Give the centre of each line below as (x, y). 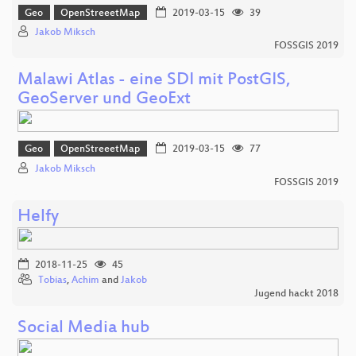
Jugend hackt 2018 (296, 294)
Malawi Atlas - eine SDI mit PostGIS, (154, 81)
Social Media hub (84, 328)
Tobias (52, 280)
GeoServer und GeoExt (104, 100)
